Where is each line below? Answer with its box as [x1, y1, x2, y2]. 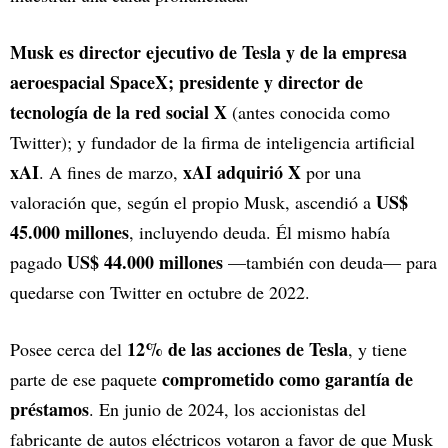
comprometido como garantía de [162, 366, 413, 393]
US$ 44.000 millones [67, 249, 223, 276]
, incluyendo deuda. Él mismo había [129, 220, 390, 245]
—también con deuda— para [223, 250, 437, 275]
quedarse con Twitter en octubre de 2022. [10, 280, 310, 305]
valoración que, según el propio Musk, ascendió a [10, 190, 376, 215]
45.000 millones [10, 219, 129, 246]
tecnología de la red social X [10, 99, 227, 126]
